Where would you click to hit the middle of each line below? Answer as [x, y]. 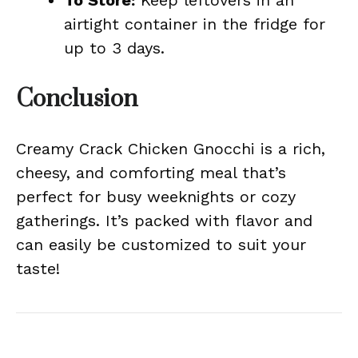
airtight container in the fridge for [195, 24]
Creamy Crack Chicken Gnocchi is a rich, [171, 149]
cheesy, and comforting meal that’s [151, 173]
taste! [38, 268]
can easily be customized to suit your [161, 245]
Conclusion [77, 99]
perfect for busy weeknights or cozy [156, 197]
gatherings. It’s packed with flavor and [164, 221]
